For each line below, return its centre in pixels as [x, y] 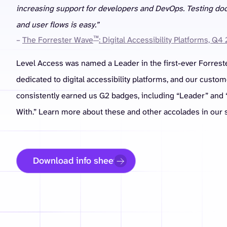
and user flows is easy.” [58, 24]
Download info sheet [75, 160]
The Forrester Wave [58, 40]
